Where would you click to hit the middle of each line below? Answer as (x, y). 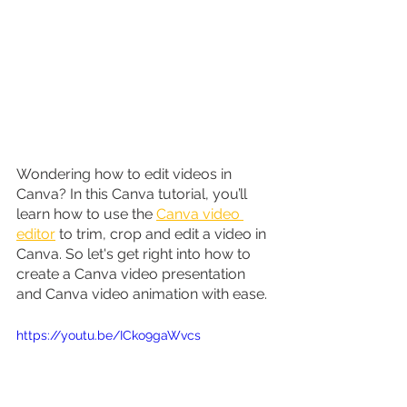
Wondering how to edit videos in (126, 174)
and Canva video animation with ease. (142, 293)
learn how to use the (86, 213)
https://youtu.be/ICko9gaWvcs (109, 335)
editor (36, 233)
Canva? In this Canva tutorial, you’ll (134, 194)
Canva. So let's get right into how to (135, 253)
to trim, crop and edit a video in (163, 233)
